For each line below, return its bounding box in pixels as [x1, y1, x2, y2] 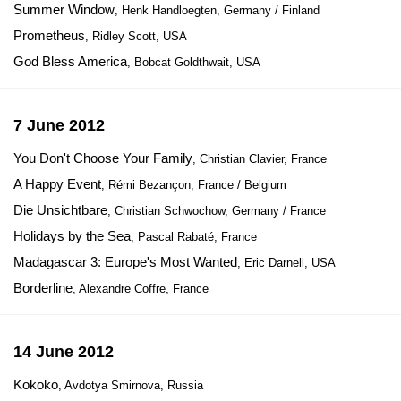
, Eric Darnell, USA [237, 256, 336, 269]
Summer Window [13, 2, 115, 17]
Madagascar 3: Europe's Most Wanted [13, 254, 237, 269]
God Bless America [13, 54, 127, 69]
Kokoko [13, 377, 58, 392]
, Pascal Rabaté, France [131, 230, 257, 243]
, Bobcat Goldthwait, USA [127, 55, 260, 69]
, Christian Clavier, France [192, 152, 327, 166]
